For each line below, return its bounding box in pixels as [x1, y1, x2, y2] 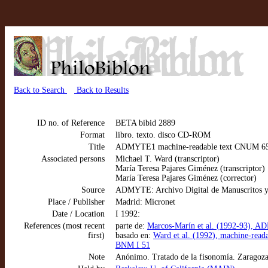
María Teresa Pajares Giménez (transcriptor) [115, 164, 265, 173]
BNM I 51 [115, 240, 150, 249]
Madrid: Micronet [115, 197, 175, 206]
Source [81, 185, 105, 194]
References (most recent [24, 221, 105, 230]
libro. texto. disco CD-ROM [115, 130, 211, 139]
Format [80, 130, 105, 139]
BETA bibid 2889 [115, 118, 175, 127]
